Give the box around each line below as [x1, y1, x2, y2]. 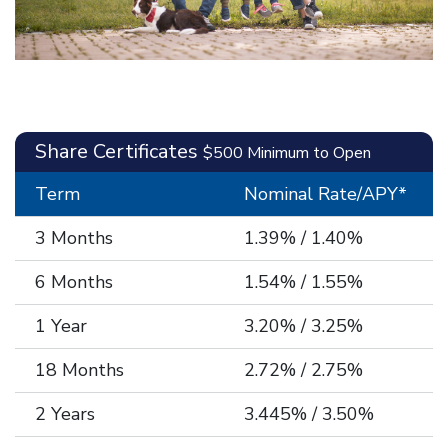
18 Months [35, 357, 124, 382]
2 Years [35, 401, 95, 426]
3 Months [35, 225, 113, 250]
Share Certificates [35, 137, 203, 165]
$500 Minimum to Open [203, 141, 371, 164]
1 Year [35, 313, 87, 338]
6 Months [35, 269, 113, 294]
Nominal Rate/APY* [244, 181, 407, 206]
